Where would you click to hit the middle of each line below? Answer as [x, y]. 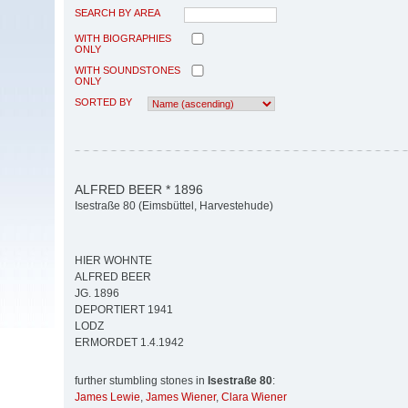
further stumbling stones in [141, 381]
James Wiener [181, 398]
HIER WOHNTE [113, 261]
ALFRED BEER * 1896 [139, 189]
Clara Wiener [254, 398]
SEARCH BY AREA [117, 12]
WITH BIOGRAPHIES [123, 38]
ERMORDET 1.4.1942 [129, 343]
